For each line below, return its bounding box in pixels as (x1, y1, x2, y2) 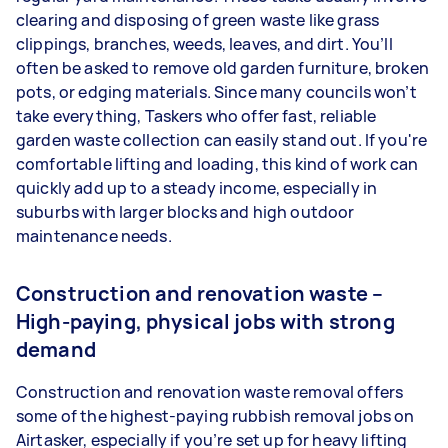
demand (16, 336, 96, 363)
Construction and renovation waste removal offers (16, 381, 404, 403)
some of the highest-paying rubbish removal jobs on (16, 405, 415, 427)
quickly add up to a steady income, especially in (16, 177, 378, 199)
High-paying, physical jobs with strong (16, 308, 395, 335)
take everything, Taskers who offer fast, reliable (16, 105, 377, 127)
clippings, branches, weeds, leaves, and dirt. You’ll (16, 33, 393, 55)
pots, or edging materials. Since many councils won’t (16, 81, 417, 103)
